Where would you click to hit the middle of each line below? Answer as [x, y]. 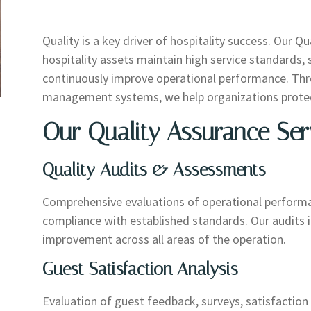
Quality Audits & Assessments [154, 169]
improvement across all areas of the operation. [165, 239]
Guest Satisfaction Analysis [141, 269]
